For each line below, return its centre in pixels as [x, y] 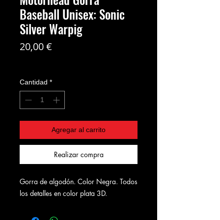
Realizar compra [79, 154]
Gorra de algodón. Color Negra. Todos [79, 181]
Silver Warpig [51, 28]
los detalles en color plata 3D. [63, 193]
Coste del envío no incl [53, 61]
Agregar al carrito [79, 129]
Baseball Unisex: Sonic [72, 14]
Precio [66, 46]
